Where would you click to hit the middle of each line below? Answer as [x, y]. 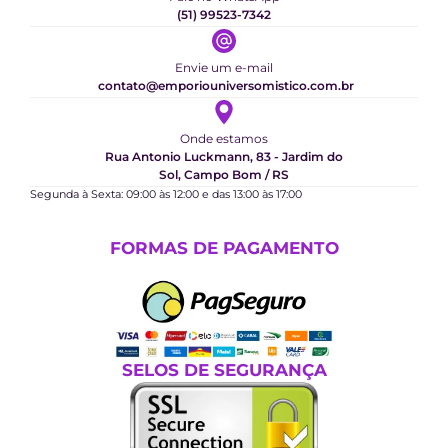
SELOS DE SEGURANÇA [224, 370]
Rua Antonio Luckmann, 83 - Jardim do [224, 156]
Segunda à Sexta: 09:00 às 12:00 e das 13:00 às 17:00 [166, 193]
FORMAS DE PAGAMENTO [224, 247]
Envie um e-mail [224, 67]
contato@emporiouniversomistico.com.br [225, 85]
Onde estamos [224, 138]
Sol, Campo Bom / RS [224, 174]
